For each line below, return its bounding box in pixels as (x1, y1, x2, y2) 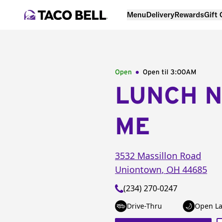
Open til (143, 69, 170, 76)
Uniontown (115, 164, 162, 175)
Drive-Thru (127, 201, 162, 211)
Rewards (174, 9, 204, 19)
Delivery (146, 9, 174, 19)
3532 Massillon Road (115, 150, 201, 162)
